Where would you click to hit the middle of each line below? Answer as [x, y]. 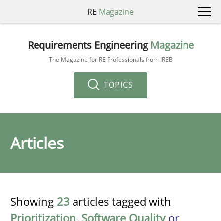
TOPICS [117, 85]
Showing [34, 201]
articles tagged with [120, 201]
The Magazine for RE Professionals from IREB [110, 59]
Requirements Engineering [89, 45]
